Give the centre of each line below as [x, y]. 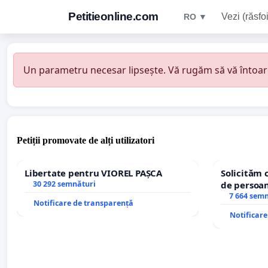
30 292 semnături [64, 184]
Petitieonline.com [113, 16]
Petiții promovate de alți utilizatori [86, 141]
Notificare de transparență [83, 203]
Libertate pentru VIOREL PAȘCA [93, 173]
